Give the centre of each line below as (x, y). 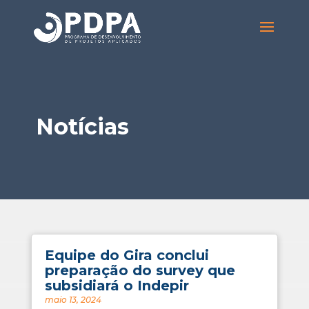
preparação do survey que (140, 270)
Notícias (82, 127)
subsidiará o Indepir (117, 286)
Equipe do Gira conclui (127, 255)
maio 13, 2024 (73, 300)
